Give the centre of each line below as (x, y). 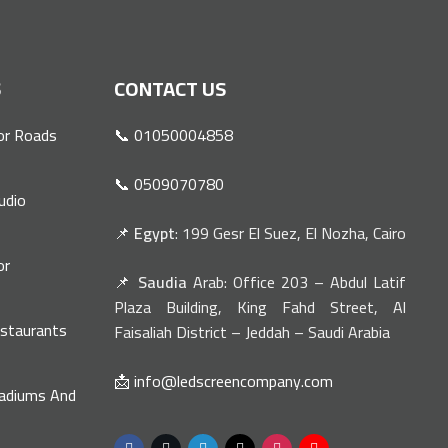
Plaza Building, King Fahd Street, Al (260, 307)
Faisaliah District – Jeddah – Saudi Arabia (251, 332)
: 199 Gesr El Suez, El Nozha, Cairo (290, 233)
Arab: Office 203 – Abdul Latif (296, 282)
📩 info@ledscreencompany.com (223, 381)
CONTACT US (169, 89)
